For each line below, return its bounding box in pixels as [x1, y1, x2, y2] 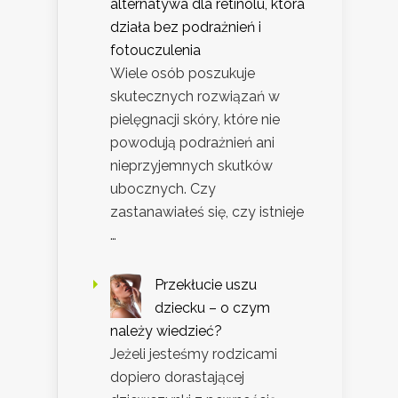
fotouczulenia [110, 42, 201, 60]
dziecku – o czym [155, 299, 270, 317]
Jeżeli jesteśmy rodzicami [110, 346, 277, 363]
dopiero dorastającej [110, 369, 244, 386]
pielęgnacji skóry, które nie [110, 111, 280, 129]
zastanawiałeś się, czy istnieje [110, 203, 304, 221]
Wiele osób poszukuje [110, 65, 255, 83]
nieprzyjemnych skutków [110, 157, 273, 175]
